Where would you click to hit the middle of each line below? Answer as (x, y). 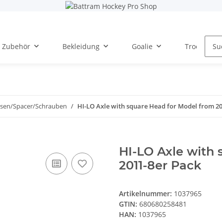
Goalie (142, 46)
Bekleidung (81, 46)
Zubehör (16, 46)
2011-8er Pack (160, 166)
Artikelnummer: (146, 194)
